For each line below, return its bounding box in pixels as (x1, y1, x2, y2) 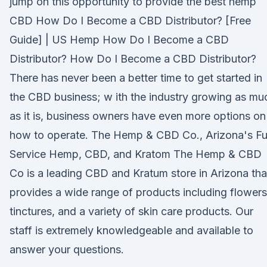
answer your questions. (10, 243, 124, 256)
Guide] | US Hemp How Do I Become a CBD (10, 33, 229, 46)
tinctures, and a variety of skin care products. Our (10, 205, 253, 218)
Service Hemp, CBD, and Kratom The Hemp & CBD (10, 148, 262, 160)
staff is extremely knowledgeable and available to (10, 224, 253, 237)
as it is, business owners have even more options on (10, 110, 266, 122)
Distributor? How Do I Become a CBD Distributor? (10, 52, 256, 65)
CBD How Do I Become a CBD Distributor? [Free (10, 14, 251, 27)
